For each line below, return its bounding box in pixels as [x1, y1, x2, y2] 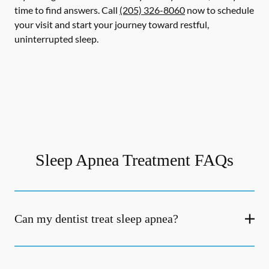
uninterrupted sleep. [14, 33, 98, 44]
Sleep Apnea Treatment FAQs [35, 151, 234, 169]
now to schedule [185, 4, 254, 16]
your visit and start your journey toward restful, [14, 19, 209, 30]
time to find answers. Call [14, 4, 119, 16]
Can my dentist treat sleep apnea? [14, 212, 178, 225]
